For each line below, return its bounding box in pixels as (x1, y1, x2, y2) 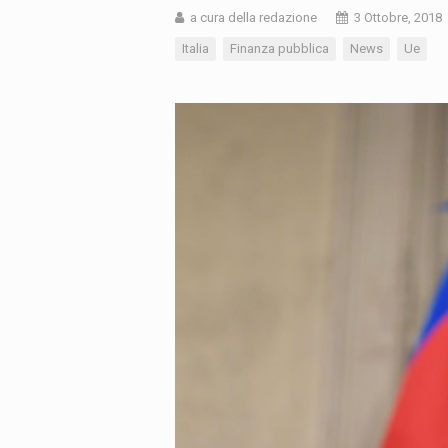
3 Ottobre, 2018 (354, 10, 442, 26)
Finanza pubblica (230, 41, 329, 57)
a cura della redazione (190, 10, 317, 26)
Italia (182, 41, 209, 57)
